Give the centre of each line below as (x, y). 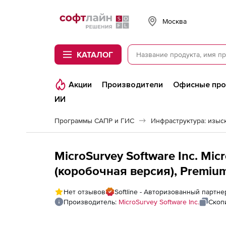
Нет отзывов (84, 192)
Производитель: (91, 202)
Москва (175, 21)
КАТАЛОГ (95, 54)
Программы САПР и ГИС (94, 121)
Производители (132, 85)
